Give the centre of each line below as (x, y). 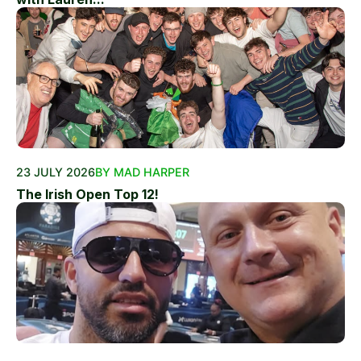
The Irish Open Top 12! (87, 194)
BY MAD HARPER (142, 172)
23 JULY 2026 (56, 172)
